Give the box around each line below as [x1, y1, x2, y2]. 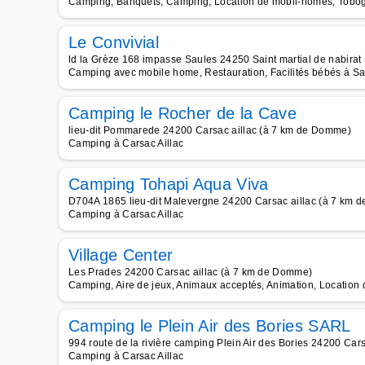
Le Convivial [68, 33, 159, 51]
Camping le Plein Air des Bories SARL [68, 317, 351, 335]
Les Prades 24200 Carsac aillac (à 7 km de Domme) [68, 266, 313, 278]
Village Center [68, 246, 174, 264]
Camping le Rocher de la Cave [68, 104, 297, 122]
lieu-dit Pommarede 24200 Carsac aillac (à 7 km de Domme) [68, 125, 351, 136]
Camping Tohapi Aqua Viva [68, 175, 269, 193]
